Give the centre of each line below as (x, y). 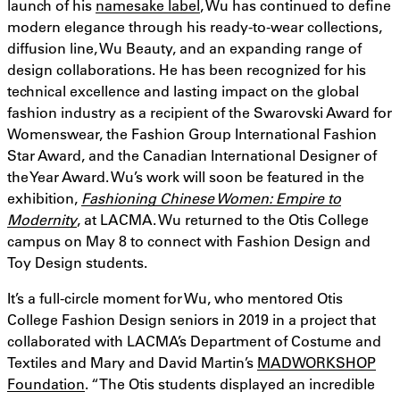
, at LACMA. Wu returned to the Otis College (223, 220)
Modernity (42, 220)
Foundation (46, 384)
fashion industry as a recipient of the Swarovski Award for (200, 112)
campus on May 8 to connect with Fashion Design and (189, 241)
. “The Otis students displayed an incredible (230, 384)
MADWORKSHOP (317, 362)
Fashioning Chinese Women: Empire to (211, 198)
